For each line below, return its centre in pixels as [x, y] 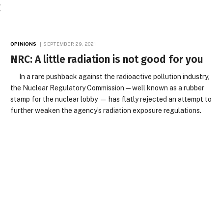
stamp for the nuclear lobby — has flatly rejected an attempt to [111, 99]
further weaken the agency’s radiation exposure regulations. [106, 110]
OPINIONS [24, 44]
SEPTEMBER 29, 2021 [70, 44]
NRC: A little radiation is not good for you [107, 59]
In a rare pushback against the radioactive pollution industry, [110, 77]
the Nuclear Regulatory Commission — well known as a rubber [108, 88]
